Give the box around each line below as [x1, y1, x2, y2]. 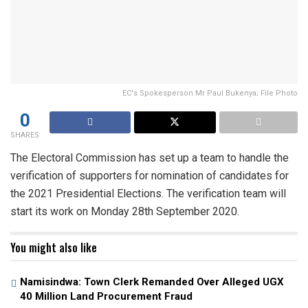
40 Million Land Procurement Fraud [20, 290, 192, 303]
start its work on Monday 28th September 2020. [10, 205, 239, 219]
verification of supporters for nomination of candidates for [10, 169, 289, 183]
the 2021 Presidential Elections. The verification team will [10, 187, 286, 201]
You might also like [10, 239, 97, 256]
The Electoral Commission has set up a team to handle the [10, 151, 289, 165]
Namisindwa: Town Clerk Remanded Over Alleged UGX [20, 276, 284, 289]
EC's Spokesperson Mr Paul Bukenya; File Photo [122, 89, 298, 98]
